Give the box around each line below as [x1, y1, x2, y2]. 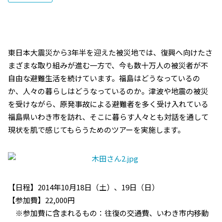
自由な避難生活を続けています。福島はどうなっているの [8, 73, 200, 83]
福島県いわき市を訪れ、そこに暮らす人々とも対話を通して [8, 111, 209, 122]
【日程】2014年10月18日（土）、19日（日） [8, 182, 159, 192]
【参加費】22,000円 [8, 195, 75, 205]
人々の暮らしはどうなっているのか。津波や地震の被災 [23, 86, 208, 96]
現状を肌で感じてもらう [8, 124, 89, 135]
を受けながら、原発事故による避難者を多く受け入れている [8, 99, 209, 109]
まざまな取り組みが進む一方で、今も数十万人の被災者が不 [8, 60, 208, 70]
